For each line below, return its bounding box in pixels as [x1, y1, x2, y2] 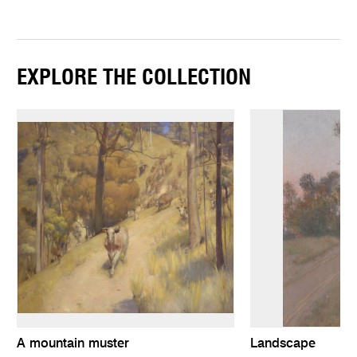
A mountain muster [17, 338, 130, 351]
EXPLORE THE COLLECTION [17, 67, 252, 89]
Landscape [249, 338, 316, 351]
